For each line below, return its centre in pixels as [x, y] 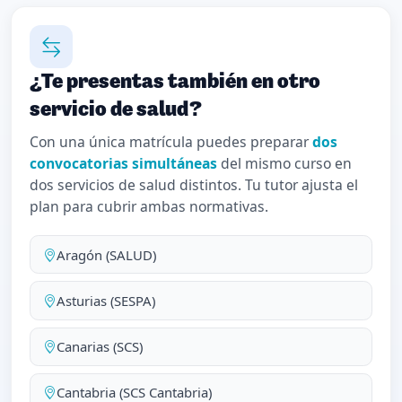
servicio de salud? [115, 110]
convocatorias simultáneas [123, 164]
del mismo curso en [284, 164]
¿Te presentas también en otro [175, 82]
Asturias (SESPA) [105, 301]
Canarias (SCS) [99, 347]
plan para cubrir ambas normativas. [149, 207]
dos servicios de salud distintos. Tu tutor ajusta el [194, 185]
